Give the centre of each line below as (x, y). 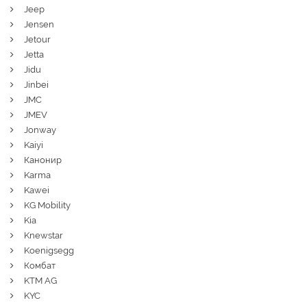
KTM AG (40, 280)
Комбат (40, 265)
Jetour (37, 39)
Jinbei (36, 84)
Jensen (39, 24)
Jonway (40, 130)
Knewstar (44, 235)
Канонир (43, 160)
